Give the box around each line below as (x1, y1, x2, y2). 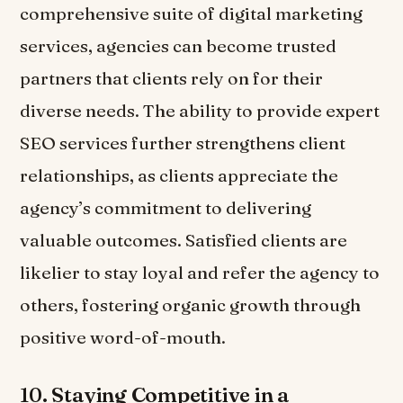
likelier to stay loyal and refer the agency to (20, 262, 381, 284)
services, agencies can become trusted (20, 35, 337, 58)
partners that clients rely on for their (20, 67, 324, 90)
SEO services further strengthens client (20, 132, 346, 155)
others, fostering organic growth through (20, 294, 362, 317)
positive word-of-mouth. (20, 327, 227, 349)
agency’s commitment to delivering (20, 197, 312, 219)
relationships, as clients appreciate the (20, 165, 339, 187)
